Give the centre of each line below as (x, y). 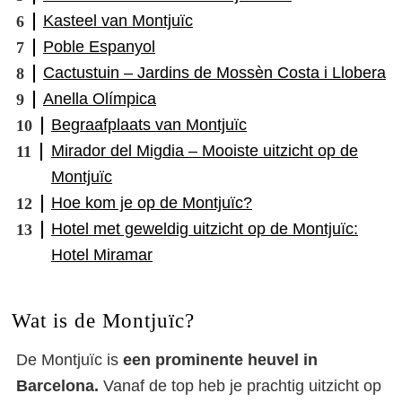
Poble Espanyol (99, 47)
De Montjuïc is (70, 360)
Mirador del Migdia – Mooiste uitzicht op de (205, 151)
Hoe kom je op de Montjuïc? (152, 203)
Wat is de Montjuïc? (103, 320)
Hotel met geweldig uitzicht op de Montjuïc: (205, 229)
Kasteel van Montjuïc (118, 21)
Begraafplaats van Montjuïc (149, 125)
